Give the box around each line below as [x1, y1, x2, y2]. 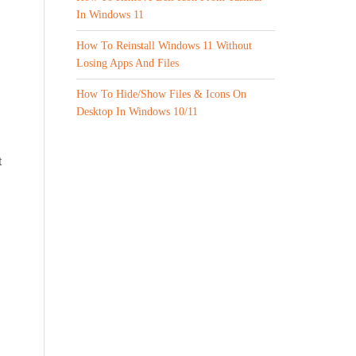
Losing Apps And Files [76, 57, 179, 69]
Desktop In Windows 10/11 [76, 106, 198, 118]
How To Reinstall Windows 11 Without [76, 40, 252, 52]
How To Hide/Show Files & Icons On [76, 88, 246, 100]
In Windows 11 [76, 9, 144, 21]
